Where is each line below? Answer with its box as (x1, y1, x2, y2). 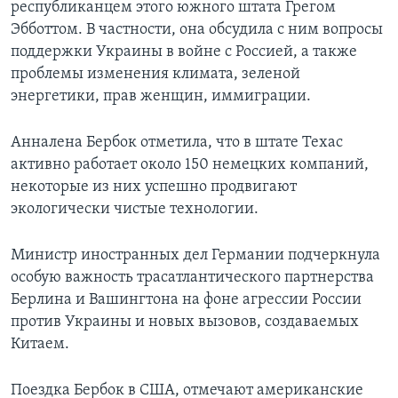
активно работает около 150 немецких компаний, (11, 156, 369, 174)
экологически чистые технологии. (11, 201, 259, 219)
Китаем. (11, 336, 69, 354)
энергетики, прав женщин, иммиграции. (11, 88, 311, 106)
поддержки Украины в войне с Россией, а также (11, 44, 357, 61)
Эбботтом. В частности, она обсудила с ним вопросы (11, 21, 383, 39)
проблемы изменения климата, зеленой (11, 66, 300, 84)
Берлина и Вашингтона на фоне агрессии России (11, 291, 362, 309)
